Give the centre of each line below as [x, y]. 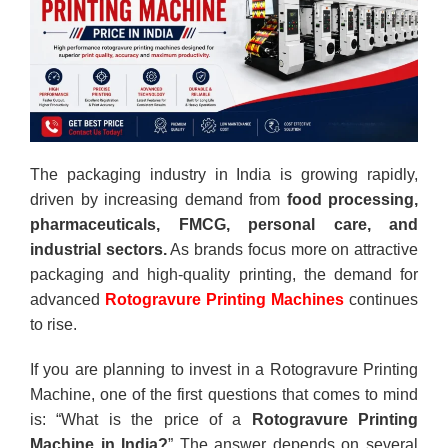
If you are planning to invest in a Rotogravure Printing [224, 369]
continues [383, 299]
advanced [67, 299]
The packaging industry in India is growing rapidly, [224, 174]
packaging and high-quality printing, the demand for [224, 274]
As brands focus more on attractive [292, 249]
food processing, [352, 199]
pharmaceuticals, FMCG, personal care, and [224, 224]
